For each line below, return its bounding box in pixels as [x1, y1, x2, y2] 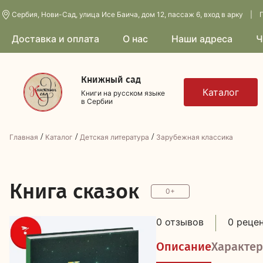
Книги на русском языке [81, 89, 165, 97]
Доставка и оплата [12, 33, 99, 45]
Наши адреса [171, 33, 232, 45]
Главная [9, 133, 38, 141]
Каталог [45, 133, 73, 141]
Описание [156, 240, 211, 254]
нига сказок [22, 178, 139, 204]
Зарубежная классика [156, 133, 233, 141]
